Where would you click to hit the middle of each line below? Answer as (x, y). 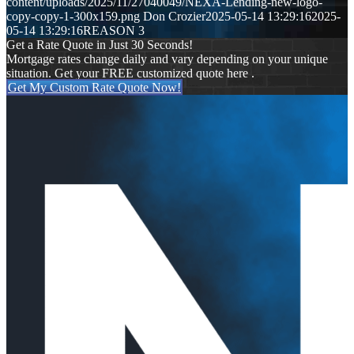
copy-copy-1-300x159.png (73, 17)
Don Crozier (174, 17)
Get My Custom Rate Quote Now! (94, 88)
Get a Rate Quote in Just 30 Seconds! (100, 45)
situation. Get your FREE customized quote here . (130, 73)
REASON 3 (114, 31)
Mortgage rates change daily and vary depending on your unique (167, 59)
